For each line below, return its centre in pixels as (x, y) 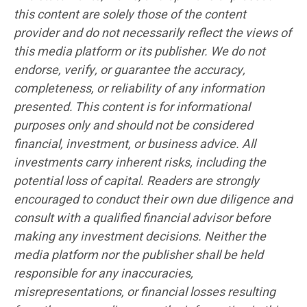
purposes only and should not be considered (133, 125)
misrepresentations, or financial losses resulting (145, 292)
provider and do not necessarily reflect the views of (152, 33)
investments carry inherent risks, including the (140, 162)
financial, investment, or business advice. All (135, 144)
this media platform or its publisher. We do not (139, 51)
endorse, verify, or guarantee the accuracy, (130, 70)
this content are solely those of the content (130, 14)
